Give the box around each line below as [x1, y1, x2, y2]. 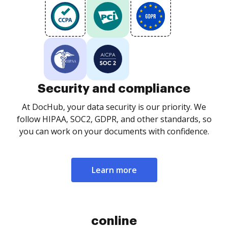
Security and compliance [38, 82, 190, 95]
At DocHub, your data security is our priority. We [22, 101, 206, 112]
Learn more [91, 164, 137, 176]
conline [91, 215, 137, 227]
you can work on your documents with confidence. [19, 126, 209, 137]
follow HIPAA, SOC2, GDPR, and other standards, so [16, 113, 212, 125]
